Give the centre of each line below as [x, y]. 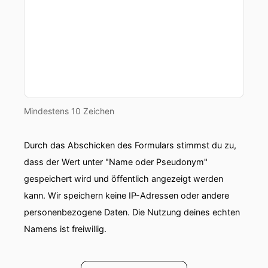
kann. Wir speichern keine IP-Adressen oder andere [127, 195]
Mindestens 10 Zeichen [69, 111]
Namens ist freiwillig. [65, 229]
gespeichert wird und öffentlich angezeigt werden [124, 179]
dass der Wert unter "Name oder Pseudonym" [116, 162]
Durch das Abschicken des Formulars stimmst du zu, [130, 145]
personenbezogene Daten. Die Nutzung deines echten [132, 212]
